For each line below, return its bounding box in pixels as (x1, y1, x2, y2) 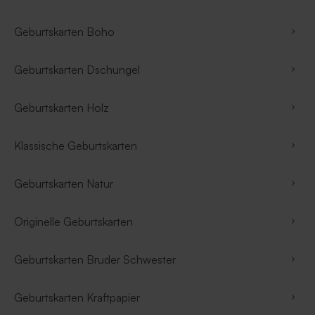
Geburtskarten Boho (14, 24, 115, 39)
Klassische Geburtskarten (14, 138, 137, 153)
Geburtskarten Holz (14, 100, 109, 115)
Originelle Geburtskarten (14, 214, 133, 229)
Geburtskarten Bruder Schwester (14, 252, 176, 266)
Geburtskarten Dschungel (14, 62, 140, 77)
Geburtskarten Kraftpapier (14, 290, 140, 304)
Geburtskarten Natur (14, 176, 113, 191)
